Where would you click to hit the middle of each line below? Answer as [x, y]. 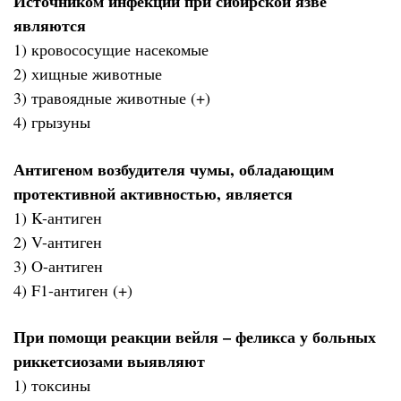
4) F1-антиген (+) [73, 290]
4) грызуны [52, 122]
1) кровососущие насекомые [111, 50]
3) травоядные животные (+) [112, 98]
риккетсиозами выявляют [109, 361]
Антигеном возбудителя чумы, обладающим [174, 169]
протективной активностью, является [153, 193]
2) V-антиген [58, 241]
